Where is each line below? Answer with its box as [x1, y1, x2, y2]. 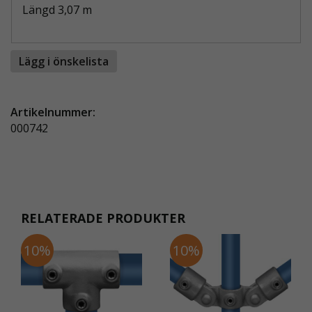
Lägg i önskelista [19, 54, 109, 70]
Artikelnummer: [10, 104, 95, 120]
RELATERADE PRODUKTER [21, 210, 185, 227]
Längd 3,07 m [22, 2, 92, 18]
